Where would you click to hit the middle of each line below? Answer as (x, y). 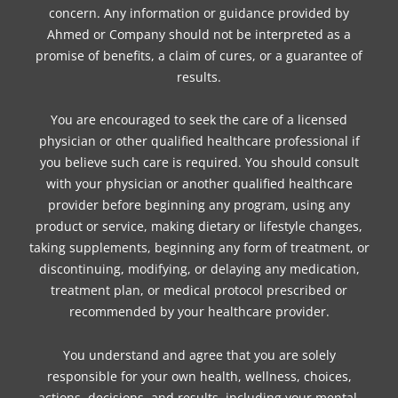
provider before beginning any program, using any (199, 205)
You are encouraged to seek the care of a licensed (199, 120)
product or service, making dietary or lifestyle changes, (199, 227)
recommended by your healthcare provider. (199, 312)
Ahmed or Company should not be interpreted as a (199, 34)
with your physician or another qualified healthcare (199, 184)
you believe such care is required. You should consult (199, 163)
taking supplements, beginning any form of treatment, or (199, 248)
